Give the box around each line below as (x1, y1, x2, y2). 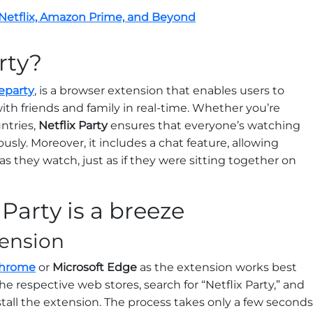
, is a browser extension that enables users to (34, 84, 284, 98)
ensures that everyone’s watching (108, 119, 300, 133)
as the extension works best (137, 261, 297, 275)
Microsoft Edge (52, 261, 137, 275)
